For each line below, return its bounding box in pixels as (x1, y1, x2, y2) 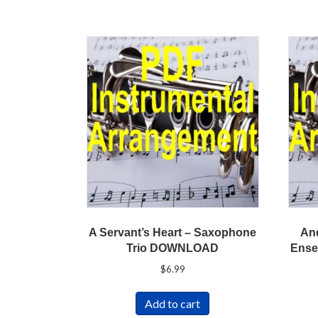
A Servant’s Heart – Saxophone (89, 226, 257, 239)
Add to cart (145, 297, 201, 311)
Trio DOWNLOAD (126, 242, 219, 255)
